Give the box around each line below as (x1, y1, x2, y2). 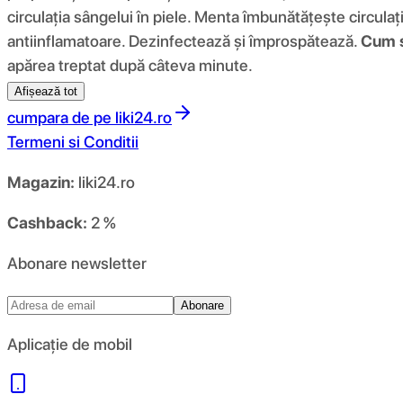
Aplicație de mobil (7, 334, 132, 354)
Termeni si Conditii (7, 131, 139, 151)
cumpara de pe (7, 107, 112, 127)
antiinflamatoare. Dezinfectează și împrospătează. (7, 31, 361, 50)
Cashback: (7, 212, 87, 232)
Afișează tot (14, 84, 77, 98)
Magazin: (7, 172, 75, 192)
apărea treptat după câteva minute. (7, 55, 253, 75)
